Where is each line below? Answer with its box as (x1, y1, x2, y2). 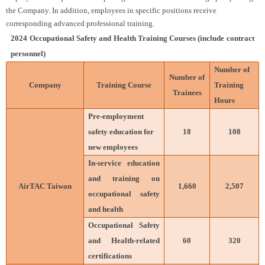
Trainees (172, 88, 202, 97)
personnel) (11, 49, 46, 58)
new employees (88, 142, 138, 151)
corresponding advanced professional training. (6, 18, 154, 28)
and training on (88, 173, 160, 183)
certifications (88, 251, 132, 260)
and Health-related (88, 235, 160, 245)
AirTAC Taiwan (18, 181, 72, 190)
